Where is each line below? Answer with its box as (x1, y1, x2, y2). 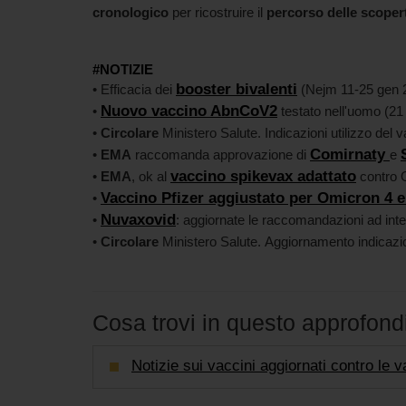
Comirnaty (310, 146, 385, 163)
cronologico (92, 5, 169, 20)
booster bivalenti (176, 81, 297, 98)
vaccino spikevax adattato (170, 168, 356, 185)
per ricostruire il (169, 5, 266, 20)
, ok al (131, 169, 170, 184)
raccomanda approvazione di (131, 147, 310, 162)
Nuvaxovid (101, 211, 176, 228)
